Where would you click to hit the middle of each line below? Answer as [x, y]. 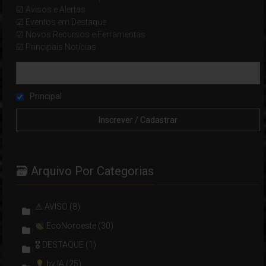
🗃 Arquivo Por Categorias [85, 171]
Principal [45, 96]
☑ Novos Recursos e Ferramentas [81, 35]
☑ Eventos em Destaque [61, 22]
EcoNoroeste [71, 226]
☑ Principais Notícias [56, 47]
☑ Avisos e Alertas [51, 10]
